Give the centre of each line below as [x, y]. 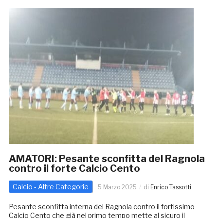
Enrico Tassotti [171, 187]
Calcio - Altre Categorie [50, 187]
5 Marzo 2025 [117, 187]
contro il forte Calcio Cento [74, 169]
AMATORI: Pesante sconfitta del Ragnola [107, 159]
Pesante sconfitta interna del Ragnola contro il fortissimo [101, 207]
